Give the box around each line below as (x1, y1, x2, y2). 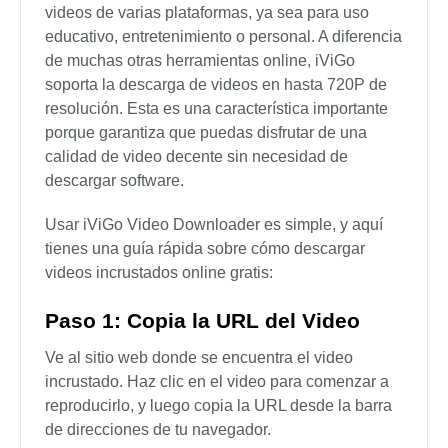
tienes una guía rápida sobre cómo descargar (45, 239, 365, 257)
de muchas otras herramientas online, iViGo (45, 51, 355, 69)
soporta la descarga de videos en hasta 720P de (45, 75, 387, 93)
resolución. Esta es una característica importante (45, 99, 388, 117)
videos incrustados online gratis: (45, 263, 273, 281)
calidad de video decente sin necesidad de (45, 147, 348, 165)
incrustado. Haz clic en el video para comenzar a (45, 372, 389, 390)
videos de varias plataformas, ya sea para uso (45, 3, 369, 21)
